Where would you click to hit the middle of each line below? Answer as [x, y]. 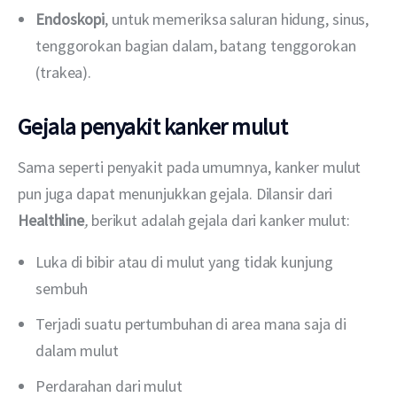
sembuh [62, 289]
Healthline [51, 221]
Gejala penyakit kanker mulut [153, 127]
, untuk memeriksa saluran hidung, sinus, [237, 19]
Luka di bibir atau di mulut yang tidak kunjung [184, 262]
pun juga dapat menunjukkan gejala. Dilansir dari [177, 194]
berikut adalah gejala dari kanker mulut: [218, 221]
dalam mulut [77, 351]
